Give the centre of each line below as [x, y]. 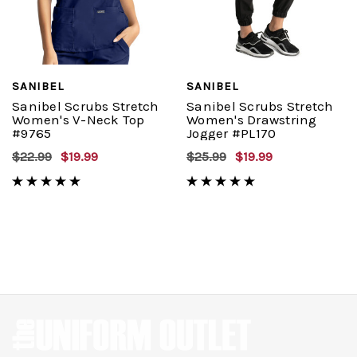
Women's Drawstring [252, 120]
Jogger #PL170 [231, 133]
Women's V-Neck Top [78, 120]
